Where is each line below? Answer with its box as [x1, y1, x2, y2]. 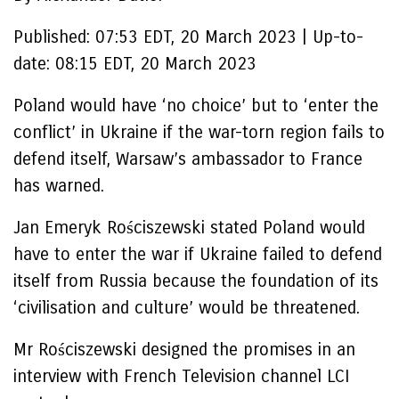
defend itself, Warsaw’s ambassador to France [13, 149, 362, 169]
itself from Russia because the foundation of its [13, 271, 379, 291]
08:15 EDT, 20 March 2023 [55, 53, 256, 74]
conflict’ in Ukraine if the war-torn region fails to [13, 122, 385, 142]
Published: [13, 27, 90, 47]
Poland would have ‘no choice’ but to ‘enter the [13, 95, 379, 116]
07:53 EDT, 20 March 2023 [95, 27, 302, 47]
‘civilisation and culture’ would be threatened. [13, 297, 360, 318]
